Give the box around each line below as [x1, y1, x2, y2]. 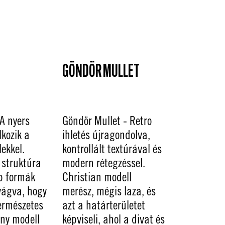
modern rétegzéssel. [62, 155, 145, 170]
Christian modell [62, 169, 132, 184]
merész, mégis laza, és [62, 183, 156, 198]
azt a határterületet [62, 197, 145, 212]
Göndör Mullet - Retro [62, 113, 152, 128]
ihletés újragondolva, [62, 127, 150, 142]
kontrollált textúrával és [62, 141, 162, 156]
